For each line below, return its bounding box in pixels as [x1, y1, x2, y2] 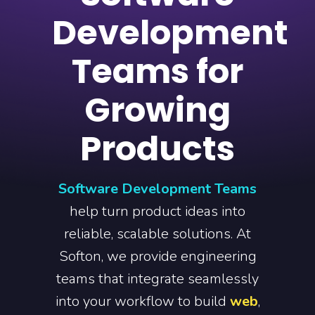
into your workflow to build [55, 292, 230, 311]
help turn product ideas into [70, 202, 245, 221]
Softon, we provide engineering [58, 247, 257, 266]
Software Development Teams [58, 179, 257, 198]
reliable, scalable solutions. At [64, 224, 251, 243]
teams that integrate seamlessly [56, 269, 259, 288]
